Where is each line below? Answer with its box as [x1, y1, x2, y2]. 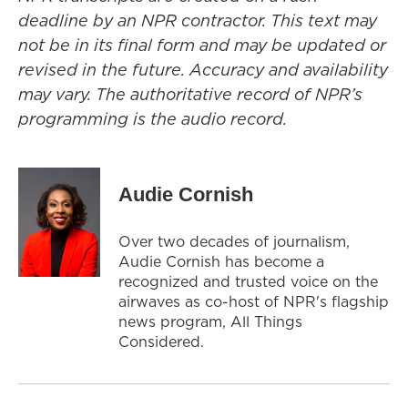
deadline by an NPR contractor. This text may [18, 9, 377, 32]
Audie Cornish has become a [118, 251, 324, 271]
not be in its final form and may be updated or [18, 34, 386, 56]
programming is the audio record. [18, 107, 287, 130]
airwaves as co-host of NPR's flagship [118, 291, 389, 311]
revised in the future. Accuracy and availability [18, 58, 388, 81]
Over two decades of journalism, [118, 231, 350, 251]
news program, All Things [118, 311, 302, 331]
